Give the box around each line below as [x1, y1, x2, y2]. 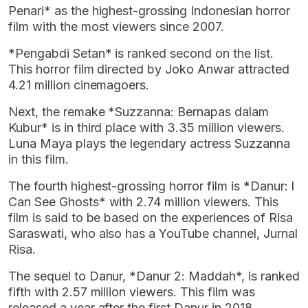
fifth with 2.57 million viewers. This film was [8, 285, 255, 300]
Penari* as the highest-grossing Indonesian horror [8, 3, 290, 19]
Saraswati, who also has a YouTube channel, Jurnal [8, 226, 298, 241]
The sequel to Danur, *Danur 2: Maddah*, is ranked [8, 269, 300, 284]
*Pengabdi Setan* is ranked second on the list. [8, 46, 274, 61]
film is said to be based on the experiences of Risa [8, 210, 293, 225]
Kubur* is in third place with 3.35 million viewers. [8, 120, 285, 135]
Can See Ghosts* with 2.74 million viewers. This [8, 195, 278, 210]
